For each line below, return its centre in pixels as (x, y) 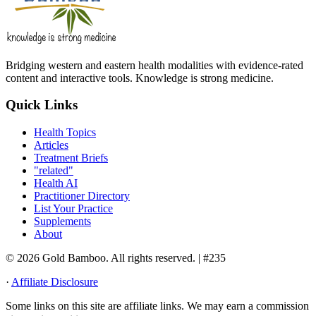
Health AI (56, 183)
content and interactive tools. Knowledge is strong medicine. (140, 78)
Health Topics (65, 133)
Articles (51, 145)
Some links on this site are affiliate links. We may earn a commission (157, 306)
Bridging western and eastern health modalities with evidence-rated (154, 65)
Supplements (62, 221)
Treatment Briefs (71, 158)
